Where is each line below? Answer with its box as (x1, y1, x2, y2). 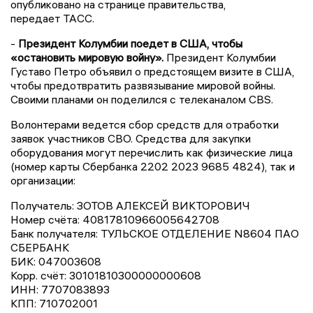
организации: (10, 173, 75, 187)
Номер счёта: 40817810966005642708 (10, 212, 219, 226)
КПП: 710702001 (10, 296, 98, 310)
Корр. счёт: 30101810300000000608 (10, 268, 201, 282)
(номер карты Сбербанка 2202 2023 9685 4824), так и (10, 159, 295, 173)
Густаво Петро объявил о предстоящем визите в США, (10, 64, 294, 78)
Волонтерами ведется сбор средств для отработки (10, 117, 279, 131)
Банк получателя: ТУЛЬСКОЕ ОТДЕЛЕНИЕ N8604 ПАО (10, 226, 299, 240)
